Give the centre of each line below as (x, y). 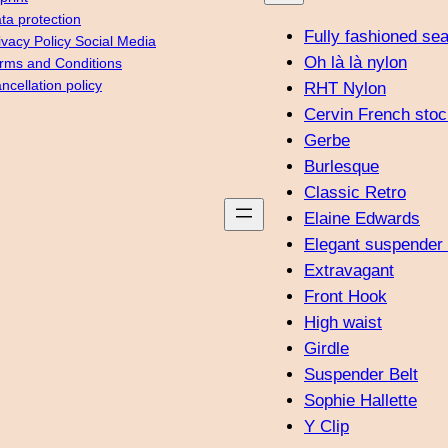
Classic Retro (355, 192)
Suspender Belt (361, 374)
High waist (343, 322)
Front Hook (345, 296)
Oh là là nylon (355, 62)
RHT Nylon (345, 88)
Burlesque (341, 166)
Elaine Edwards (362, 218)
